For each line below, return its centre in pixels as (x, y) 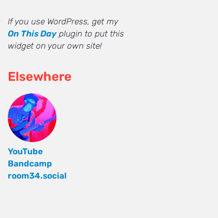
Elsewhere (40, 76)
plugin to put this (90, 34)
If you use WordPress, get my (63, 22)
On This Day (32, 34)
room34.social (37, 176)
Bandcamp (30, 164)
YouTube (25, 152)
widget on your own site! (55, 46)
